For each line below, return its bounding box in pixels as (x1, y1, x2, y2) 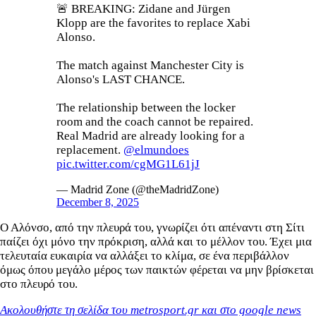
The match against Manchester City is (56, 58, 244, 72)
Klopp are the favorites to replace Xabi (56, 16, 250, 30)
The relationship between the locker (56, 100, 236, 114)
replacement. (56, 142, 123, 157)
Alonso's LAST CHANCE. (56, 72, 185, 86)
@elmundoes (123, 142, 189, 157)
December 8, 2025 (56, 195, 139, 208)
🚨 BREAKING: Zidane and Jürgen (56, 1, 231, 16)
